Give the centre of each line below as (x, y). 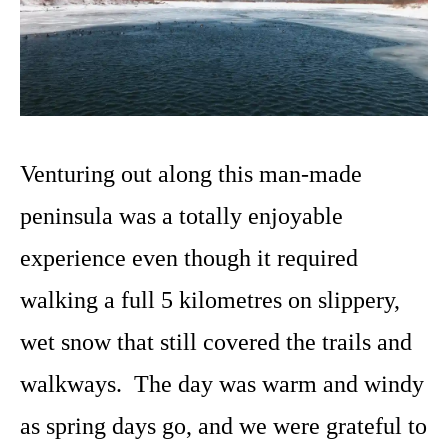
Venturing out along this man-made (191, 174)
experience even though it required (189, 258)
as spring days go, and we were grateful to (223, 426)
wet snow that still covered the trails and (216, 342)
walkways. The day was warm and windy (222, 384)
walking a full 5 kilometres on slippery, (210, 300)
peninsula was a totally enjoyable (181, 216)
